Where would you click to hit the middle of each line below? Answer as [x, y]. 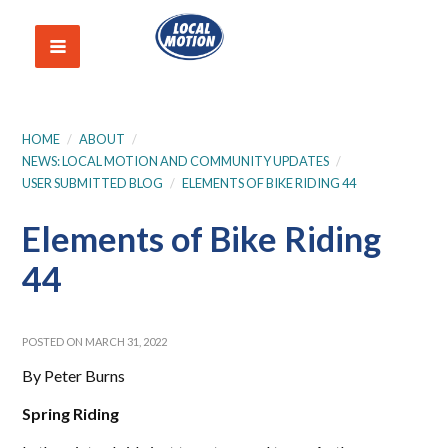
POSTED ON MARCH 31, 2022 [95, 341]
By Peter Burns [74, 375]
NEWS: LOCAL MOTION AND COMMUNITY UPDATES [176, 161]
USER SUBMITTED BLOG [93, 183]
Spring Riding [71, 413]
